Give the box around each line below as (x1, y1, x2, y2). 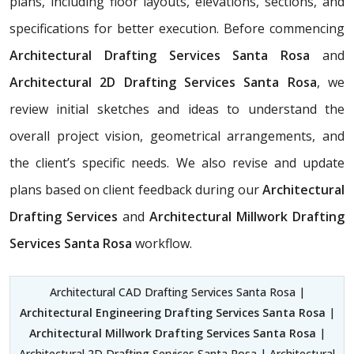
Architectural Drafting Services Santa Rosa (9, 46, 322, 64)
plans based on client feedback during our (9, 180, 259, 198)
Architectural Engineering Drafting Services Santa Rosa (19, 304, 326, 320)
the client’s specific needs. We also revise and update (9, 153, 345, 171)
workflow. (135, 234, 192, 252)
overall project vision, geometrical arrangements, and (9, 126, 345, 145)
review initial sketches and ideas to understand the (9, 100, 345, 118)
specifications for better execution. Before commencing (9, 19, 345, 37)
